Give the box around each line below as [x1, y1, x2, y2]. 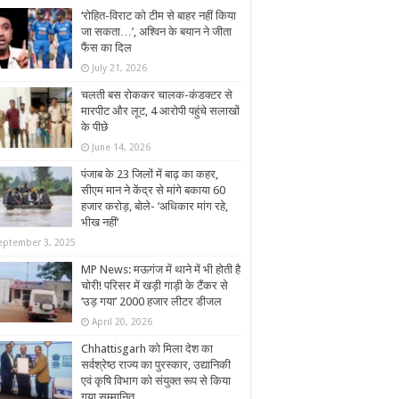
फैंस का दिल [81, 41, 132, 54]
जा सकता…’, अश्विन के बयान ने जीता [81, 25, 232, 38]
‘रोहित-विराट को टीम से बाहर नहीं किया [81, 9, 236, 22]
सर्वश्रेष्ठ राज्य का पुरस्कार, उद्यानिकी [81, 358, 231, 371]
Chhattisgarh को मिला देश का [81, 342, 213, 355]
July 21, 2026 [92, 62, 147, 73]
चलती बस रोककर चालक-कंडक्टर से [81, 88, 232, 102]
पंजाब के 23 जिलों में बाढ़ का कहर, [81, 167, 218, 181]
